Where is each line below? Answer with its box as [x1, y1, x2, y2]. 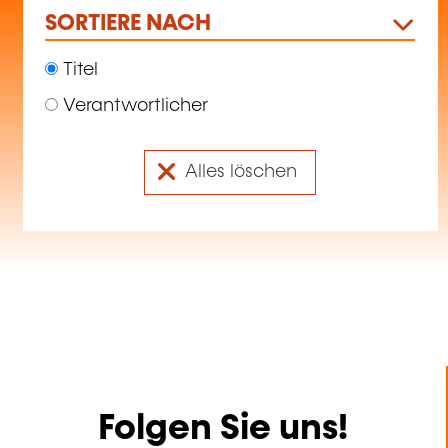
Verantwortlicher [58, 97, 208, 116]
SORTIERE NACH [45, 11, 211, 35]
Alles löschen [184, 162, 297, 181]
